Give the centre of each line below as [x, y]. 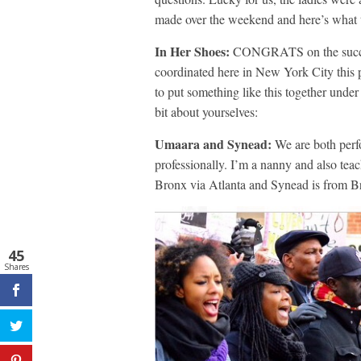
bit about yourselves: [206, 111]
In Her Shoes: [192, 51]
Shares [16, 267]
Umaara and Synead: [213, 143]
